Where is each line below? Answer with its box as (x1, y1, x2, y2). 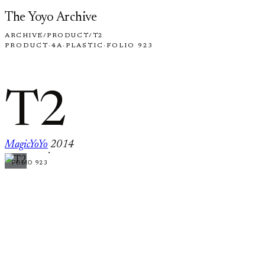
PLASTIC (65, 43, 104, 49)
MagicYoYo (5, 139, 48, 150)
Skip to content (4, 7, 70, 17)
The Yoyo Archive (5, 11, 97, 24)
